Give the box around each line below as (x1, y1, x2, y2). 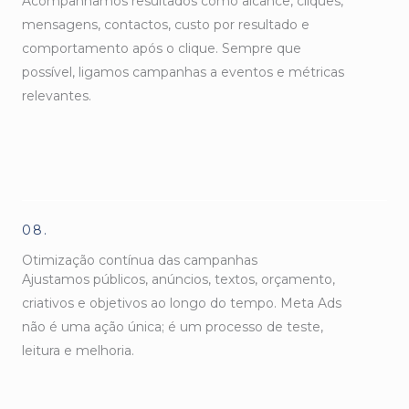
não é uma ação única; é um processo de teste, (22, 319, 323, 336)
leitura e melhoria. (22, 342, 134, 360)
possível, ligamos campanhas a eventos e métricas (22, 63, 344, 80)
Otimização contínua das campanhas (22, 252, 257, 269)
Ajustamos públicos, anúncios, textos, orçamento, (22, 271, 335, 288)
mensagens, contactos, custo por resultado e (22, 16, 309, 33)
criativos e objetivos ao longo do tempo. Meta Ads (22, 295, 341, 312)
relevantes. (22, 87, 91, 104)
